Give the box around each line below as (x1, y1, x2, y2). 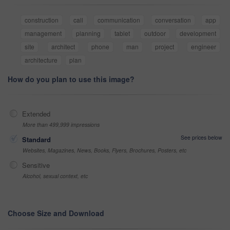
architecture (25, 55, 57, 65)
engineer (191, 42, 217, 51)
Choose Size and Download (8, 208, 104, 219)
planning (75, 29, 101, 38)
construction (25, 15, 59, 25)
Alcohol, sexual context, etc (23, 172, 88, 180)
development (180, 29, 216, 38)
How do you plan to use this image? (8, 74, 135, 85)
